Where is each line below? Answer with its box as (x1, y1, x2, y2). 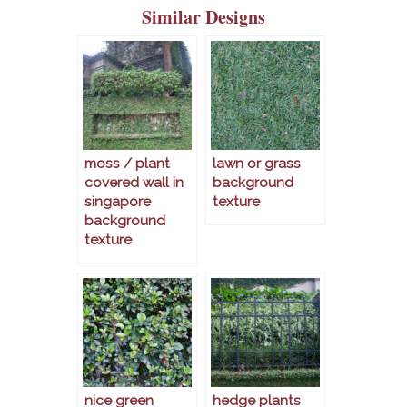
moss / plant (84, 155, 170, 173)
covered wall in (84, 174, 184, 192)
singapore (84, 194, 151, 211)
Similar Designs (142, 4, 265, 31)
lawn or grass (213, 155, 301, 173)
